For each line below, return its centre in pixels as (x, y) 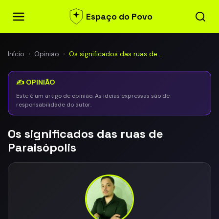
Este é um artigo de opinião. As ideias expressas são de (93, 96)
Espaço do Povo (119, 17)
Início (16, 54)
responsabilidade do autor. (54, 105)
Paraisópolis (42, 147)
